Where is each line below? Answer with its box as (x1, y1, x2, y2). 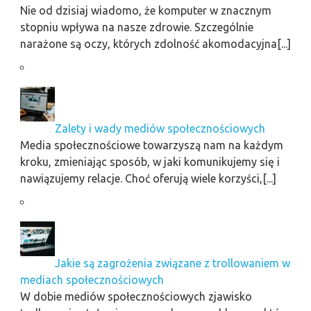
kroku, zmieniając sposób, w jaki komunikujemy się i (19, 155, 280, 168)
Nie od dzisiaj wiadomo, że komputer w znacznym (19, 3, 271, 17)
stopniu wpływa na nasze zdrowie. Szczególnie (19, 20, 253, 33)
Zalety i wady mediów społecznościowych (54, 121, 265, 135)
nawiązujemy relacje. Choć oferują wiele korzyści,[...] (19, 171, 276, 185)
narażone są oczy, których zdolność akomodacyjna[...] (19, 37, 291, 50)
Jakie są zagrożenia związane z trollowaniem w (54, 256, 290, 269)
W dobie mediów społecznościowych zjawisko (19, 289, 252, 303)
